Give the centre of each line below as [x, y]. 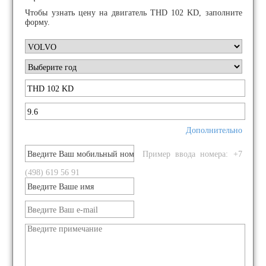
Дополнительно [214, 130]
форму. [38, 22]
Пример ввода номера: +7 [190, 154]
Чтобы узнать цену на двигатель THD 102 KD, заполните [134, 13]
